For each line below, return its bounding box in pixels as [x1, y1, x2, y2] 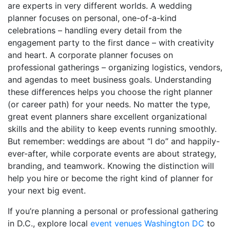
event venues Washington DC [90, 218, 204, 228]
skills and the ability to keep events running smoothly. [8, 123, 217, 134]
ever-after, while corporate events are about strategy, [8, 148, 216, 159]
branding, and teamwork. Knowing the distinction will [8, 160, 214, 171]
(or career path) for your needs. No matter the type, [8, 99, 210, 109]
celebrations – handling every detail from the [8, 25, 182, 35]
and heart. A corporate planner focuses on [8, 49, 173, 60]
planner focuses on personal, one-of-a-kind [8, 12, 177, 23]
